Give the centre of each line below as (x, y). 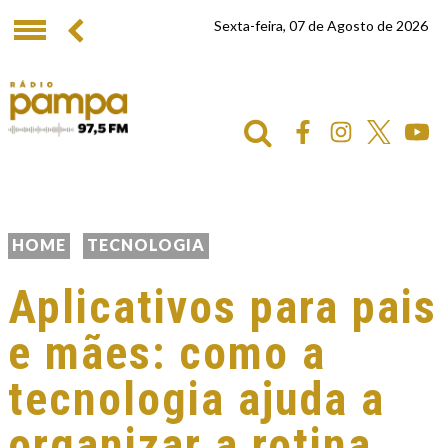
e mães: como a (167, 353)
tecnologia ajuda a (196, 399)
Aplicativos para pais (222, 307)
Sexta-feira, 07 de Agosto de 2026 (321, 25)
